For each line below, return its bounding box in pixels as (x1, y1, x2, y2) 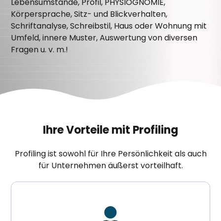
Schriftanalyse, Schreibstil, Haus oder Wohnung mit (11, 20, 207, 32)
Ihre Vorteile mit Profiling (43, 122, 178, 138)
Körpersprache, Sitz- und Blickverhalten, (11, 8, 168, 20)
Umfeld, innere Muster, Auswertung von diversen (11, 32, 198, 43)
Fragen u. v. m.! (11, 43, 69, 55)
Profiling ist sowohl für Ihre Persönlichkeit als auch (14, 148, 207, 160)
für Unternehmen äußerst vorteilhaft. (38, 160, 183, 172)
